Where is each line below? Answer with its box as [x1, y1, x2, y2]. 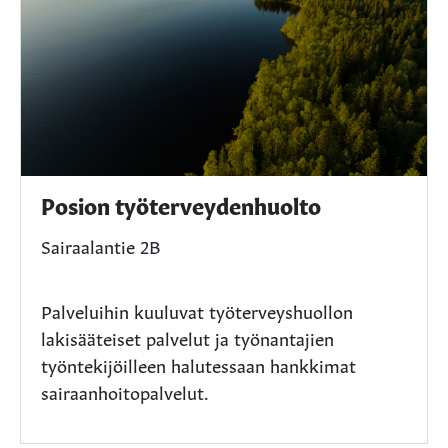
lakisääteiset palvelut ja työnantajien [41, 324, 334, 351]
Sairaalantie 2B [41, 232, 160, 259]
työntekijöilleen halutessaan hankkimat [41, 351, 356, 378]
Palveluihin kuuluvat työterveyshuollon [41, 297, 353, 324]
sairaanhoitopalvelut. [41, 378, 209, 405]
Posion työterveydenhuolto [41, 189, 321, 220]
